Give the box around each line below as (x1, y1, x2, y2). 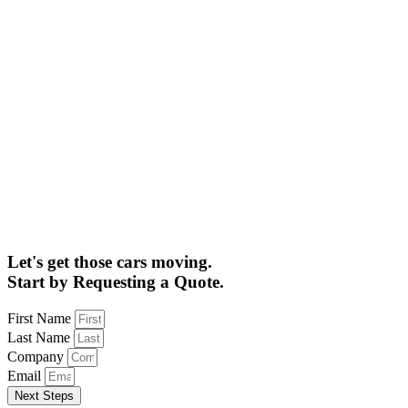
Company (7, 348, 67, 364)
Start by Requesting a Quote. (7, 272, 224, 292)
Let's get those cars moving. (7, 252, 212, 272)
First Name (7, 310, 75, 326)
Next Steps (15, 388, 74, 403)
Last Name (7, 329, 74, 345)
